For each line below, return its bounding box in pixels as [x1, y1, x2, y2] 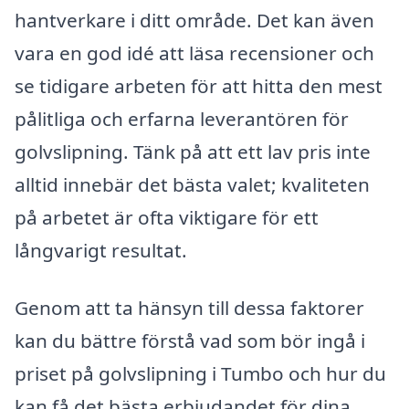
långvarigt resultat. [15, 236, 187, 263]
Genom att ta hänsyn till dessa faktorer [15, 295, 364, 321]
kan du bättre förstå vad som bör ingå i [15, 328, 365, 354]
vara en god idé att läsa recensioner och [15, 39, 374, 66]
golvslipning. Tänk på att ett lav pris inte [15, 138, 371, 164]
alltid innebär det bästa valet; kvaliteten [15, 171, 370, 197]
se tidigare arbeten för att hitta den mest [15, 72, 383, 99]
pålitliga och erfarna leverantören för [15, 105, 349, 131]
